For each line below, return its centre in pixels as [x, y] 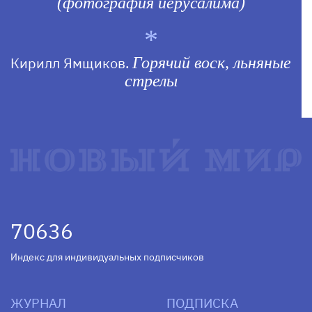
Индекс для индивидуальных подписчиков [107, 257]
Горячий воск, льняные [212, 63]
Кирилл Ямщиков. [71, 63]
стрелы [151, 81]
